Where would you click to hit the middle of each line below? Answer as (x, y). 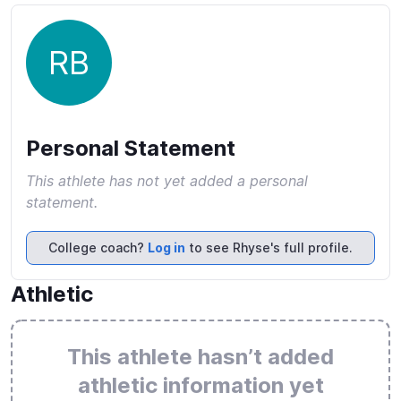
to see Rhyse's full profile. (269, 247)
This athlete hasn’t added (200, 357)
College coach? (98, 247)
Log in (166, 247)
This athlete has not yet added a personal (167, 181)
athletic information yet (200, 385)
